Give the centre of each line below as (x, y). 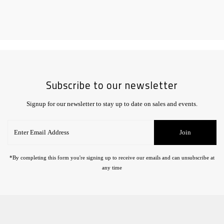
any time (112, 167)
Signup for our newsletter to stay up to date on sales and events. (112, 104)
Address (18, 144)
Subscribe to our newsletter (112, 85)
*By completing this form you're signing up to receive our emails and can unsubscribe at (112, 157)
